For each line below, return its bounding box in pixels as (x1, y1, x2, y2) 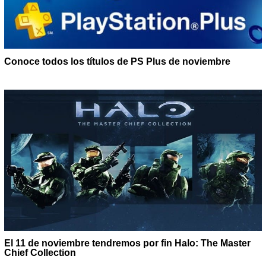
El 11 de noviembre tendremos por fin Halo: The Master (4, 238, 251, 249)
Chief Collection (4, 248, 77, 258)
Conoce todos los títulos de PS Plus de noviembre (4, 56, 231, 67)
